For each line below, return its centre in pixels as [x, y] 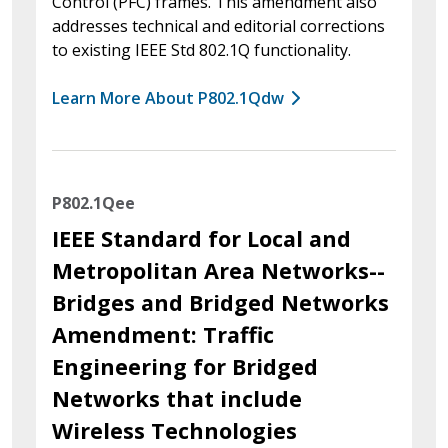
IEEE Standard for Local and [201, 238]
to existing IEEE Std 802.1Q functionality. [201, 49]
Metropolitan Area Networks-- [218, 270]
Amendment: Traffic [163, 334]
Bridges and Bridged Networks [220, 302]
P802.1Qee [93, 202]
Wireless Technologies [174, 430]
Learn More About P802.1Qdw [168, 97]
